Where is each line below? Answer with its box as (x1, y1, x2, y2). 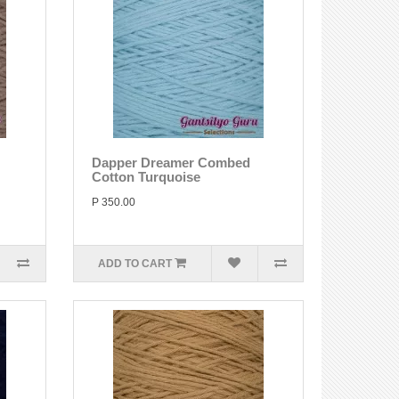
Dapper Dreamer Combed (91, 155, 250, 170)
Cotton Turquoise (91, 169, 200, 184)
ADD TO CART (98, 257, 173, 270)
